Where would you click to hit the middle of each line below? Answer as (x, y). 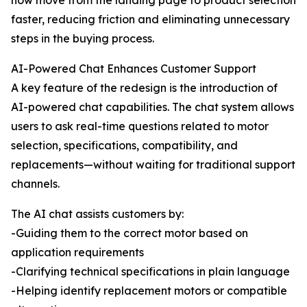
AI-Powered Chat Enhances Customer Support (134, 69)
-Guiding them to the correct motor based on (130, 233)
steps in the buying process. (83, 39)
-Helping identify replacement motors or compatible (149, 291)
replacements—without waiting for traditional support (153, 165)
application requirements (77, 253)
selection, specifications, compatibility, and (124, 146)
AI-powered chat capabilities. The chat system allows (152, 107)
